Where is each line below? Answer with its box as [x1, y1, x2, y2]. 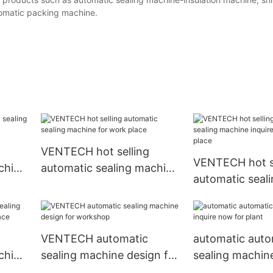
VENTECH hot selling [40, 145, 149, 158]
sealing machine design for [40, 249, 179, 262]
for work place [40, 178, 116, 191]
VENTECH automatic [40, 232, 148, 246]
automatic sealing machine [40, 161, 179, 175]
